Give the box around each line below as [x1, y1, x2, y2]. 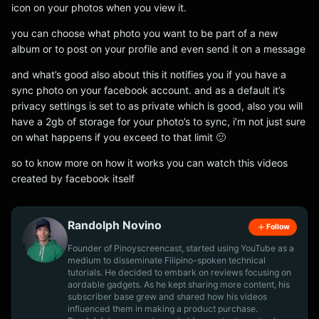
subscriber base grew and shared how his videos [68, 291, 267, 302]
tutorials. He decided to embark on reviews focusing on [68, 266, 291, 278]
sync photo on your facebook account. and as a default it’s [11, 84, 285, 96]
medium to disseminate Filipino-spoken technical [68, 254, 266, 266]
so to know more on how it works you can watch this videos [11, 157, 288, 169]
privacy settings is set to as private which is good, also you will [11, 100, 303, 112]
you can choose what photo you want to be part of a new [11, 27, 278, 39]
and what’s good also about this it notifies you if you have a [11, 68, 286, 80]
